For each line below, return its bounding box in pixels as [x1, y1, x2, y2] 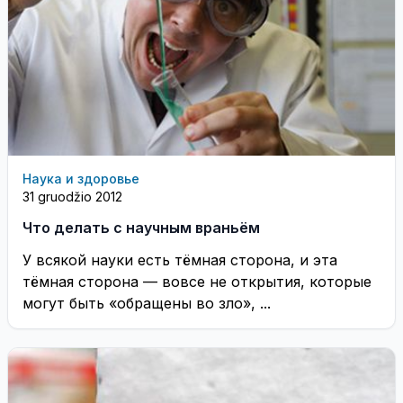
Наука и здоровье [22, 171, 139, 186]
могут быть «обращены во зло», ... [22, 294, 271, 312]
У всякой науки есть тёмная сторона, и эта [22, 251, 337, 269]
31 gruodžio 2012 [22, 189, 122, 204]
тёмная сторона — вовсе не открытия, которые [22, 273, 372, 291]
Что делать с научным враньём [22, 219, 260, 237]
